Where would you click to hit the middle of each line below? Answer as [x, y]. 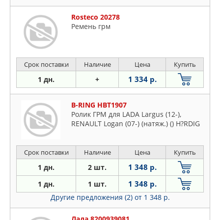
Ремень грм [91, 26]
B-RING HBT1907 [99, 105]
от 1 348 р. [152, 197]
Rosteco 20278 [96, 17]
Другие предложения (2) [92, 197]
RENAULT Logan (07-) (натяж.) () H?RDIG [136, 124]
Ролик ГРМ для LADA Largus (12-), [126, 114]
